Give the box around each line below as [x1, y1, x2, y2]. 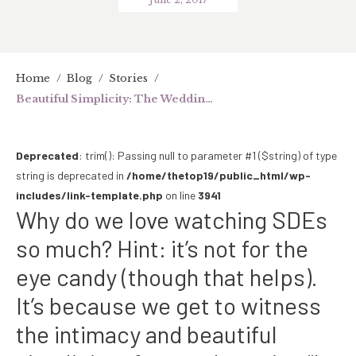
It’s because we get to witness [16, 290, 321, 319]
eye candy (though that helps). [16, 261, 318, 291]
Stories [109, 71, 148, 85]
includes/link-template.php [16, 188, 163, 202]
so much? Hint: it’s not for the [16, 233, 308, 262]
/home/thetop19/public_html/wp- [126, 168, 311, 182]
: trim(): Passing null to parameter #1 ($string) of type [79, 148, 337, 162]
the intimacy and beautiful [16, 319, 277, 348]
